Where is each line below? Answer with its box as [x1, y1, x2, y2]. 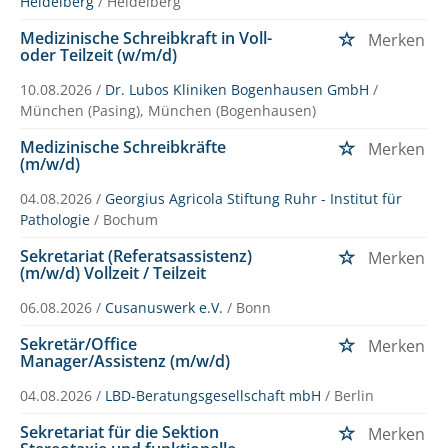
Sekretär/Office [20, 332, 137, 355]
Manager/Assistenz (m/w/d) [20, 349, 230, 372]
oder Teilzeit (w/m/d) [20, 43, 177, 66]
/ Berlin [325, 385, 374, 405]
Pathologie [20, 209, 90, 229]
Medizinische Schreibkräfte [20, 135, 226, 158]
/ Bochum [94, 209, 158, 229]
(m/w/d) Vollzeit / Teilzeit [20, 261, 206, 284]
